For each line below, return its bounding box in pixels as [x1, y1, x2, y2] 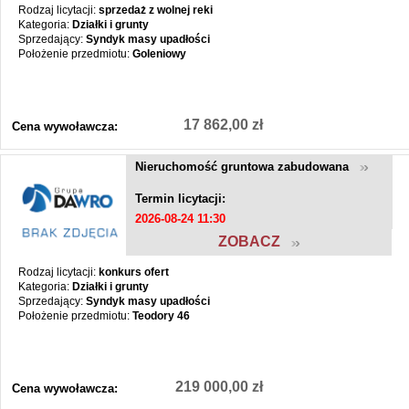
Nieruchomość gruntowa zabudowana [135, 159, 361, 173]
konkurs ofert [98, 265, 169, 278]
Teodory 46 [131, 309, 190, 322]
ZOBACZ [217, 233, 291, 249]
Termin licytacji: [135, 191, 226, 205]
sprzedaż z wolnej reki [98, 3, 213, 16]
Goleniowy [131, 47, 186, 60]
